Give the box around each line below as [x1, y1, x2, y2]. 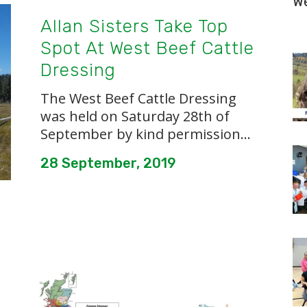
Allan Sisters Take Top [40, 16, 228, 37]
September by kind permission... [40, 125, 251, 143]
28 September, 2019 [40, 155, 176, 171]
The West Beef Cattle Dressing [40, 89, 236, 108]
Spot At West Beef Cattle [40, 38, 254, 59]
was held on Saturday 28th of [40, 107, 230, 125]
